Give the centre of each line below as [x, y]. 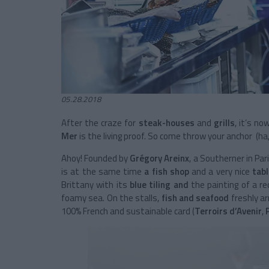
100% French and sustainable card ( [128, 211]
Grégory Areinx [160, 159]
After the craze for [100, 123]
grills [224, 123]
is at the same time [103, 172]
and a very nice [222, 172]
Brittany [77, 185]
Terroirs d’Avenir [228, 211]
